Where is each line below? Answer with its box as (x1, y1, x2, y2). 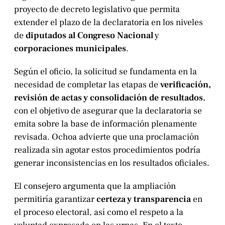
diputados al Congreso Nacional (26, 30, 153, 42)
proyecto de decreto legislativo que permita (14, 4, 180, 16)
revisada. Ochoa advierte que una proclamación (14, 131, 199, 143)
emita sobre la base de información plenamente (14, 118, 197, 130)
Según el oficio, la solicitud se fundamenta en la (14, 66, 197, 78)
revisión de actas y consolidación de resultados (14, 92, 203, 104)
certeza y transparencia (96, 193, 191, 205)
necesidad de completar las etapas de (14, 79, 160, 91)
